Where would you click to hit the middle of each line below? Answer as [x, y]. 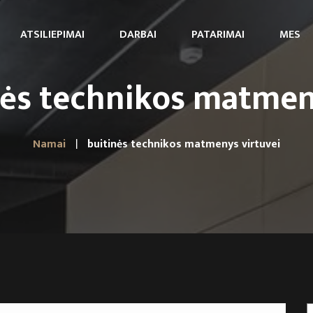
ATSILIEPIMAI [52, 35]
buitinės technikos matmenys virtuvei [184, 144]
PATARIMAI [218, 35]
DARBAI [138, 35]
